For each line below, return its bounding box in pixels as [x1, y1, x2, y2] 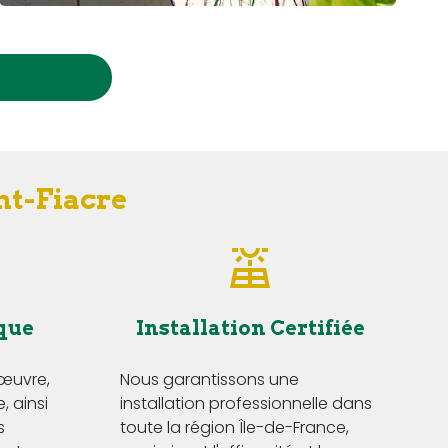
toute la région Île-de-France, [120, 416, 349, 440]
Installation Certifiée [135, 316, 365, 341]
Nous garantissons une [120, 368, 299, 392]
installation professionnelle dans [120, 392, 372, 416]
